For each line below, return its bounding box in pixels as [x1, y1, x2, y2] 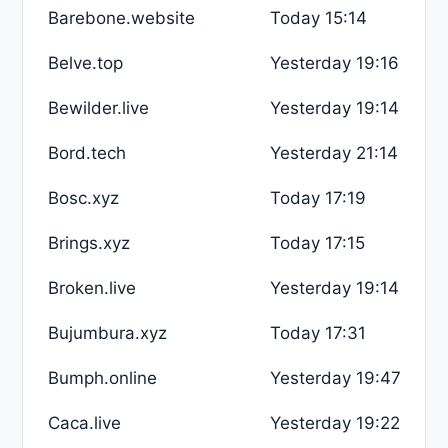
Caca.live [48, 412, 121, 433]
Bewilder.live [48, 97, 149, 118]
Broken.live [48, 277, 136, 298]
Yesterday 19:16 [270, 52, 399, 73]
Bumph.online [48, 367, 157, 388]
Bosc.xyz [48, 187, 119, 208]
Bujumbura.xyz [48, 322, 167, 343]
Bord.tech [48, 142, 126, 163]
